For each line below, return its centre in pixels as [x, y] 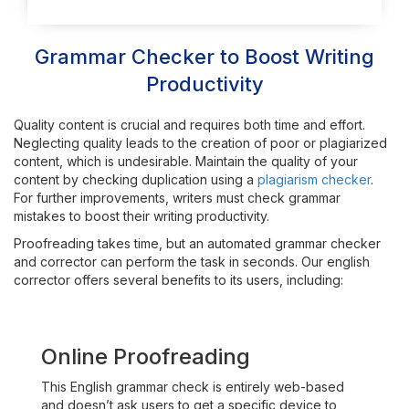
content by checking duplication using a [136, 179]
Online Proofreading [146, 357]
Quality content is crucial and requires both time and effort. [189, 125]
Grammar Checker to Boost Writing [204, 57]
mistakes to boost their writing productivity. [142, 216]
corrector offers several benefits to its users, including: [178, 280]
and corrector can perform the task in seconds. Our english [192, 262]
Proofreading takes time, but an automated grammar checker [197, 243]
